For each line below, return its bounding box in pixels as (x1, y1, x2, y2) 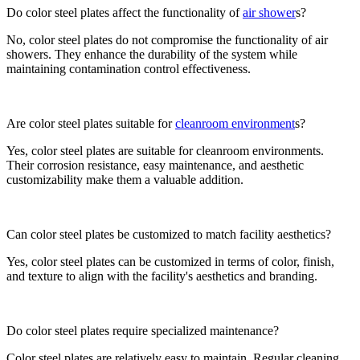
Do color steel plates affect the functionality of (6, 5, 243, 19)
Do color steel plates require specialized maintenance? (6, 323, 279, 337)
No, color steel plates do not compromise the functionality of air (6, 32, 328, 47)
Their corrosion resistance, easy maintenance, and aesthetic (6, 157, 304, 172)
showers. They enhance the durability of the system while (6, 47, 297, 61)
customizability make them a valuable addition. (6, 172, 243, 186)
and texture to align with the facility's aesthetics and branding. (6, 268, 317, 283)
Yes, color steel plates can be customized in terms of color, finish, (6, 254, 334, 268)
